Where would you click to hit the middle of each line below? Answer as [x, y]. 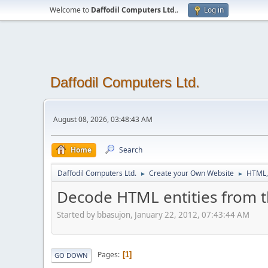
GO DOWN [71, 255]
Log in [214, 10]
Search [131, 150]
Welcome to [70, 10]
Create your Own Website [191, 173]
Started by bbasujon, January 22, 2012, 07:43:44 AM [153, 214]
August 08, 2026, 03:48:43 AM [103, 119]
